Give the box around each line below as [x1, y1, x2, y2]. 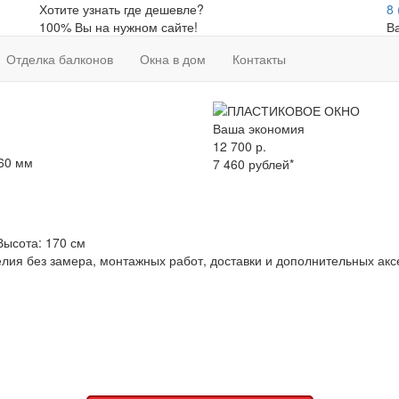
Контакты [232, 50, 286, 68]
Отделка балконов [6, 50, 113, 68]
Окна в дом [140, 50, 206, 68]
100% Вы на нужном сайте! [39, 18, 198, 36]
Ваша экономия [213, 119, 305, 138]
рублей [248, 155, 289, 174]
